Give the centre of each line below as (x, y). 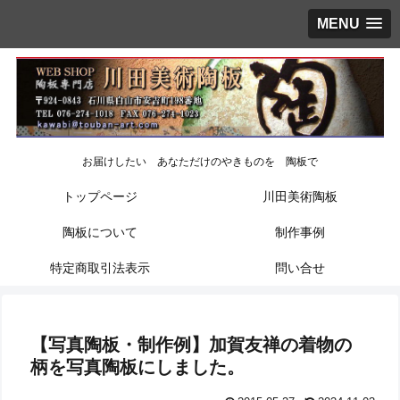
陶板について (100, 232)
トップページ (100, 196)
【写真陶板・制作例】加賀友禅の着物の (192, 344)
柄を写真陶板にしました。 (138, 367)
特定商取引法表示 (100, 267)
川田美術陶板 (300, 196)
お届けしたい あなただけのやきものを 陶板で (200, 162)
